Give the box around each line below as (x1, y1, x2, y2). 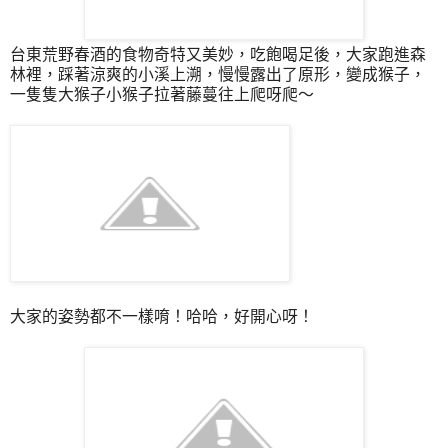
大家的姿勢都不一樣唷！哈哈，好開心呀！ (10, 308, 314, 326)
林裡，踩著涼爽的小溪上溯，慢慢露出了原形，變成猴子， (10, 66, 426, 84)
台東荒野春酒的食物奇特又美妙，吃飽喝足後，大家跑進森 (10, 46, 426, 64)
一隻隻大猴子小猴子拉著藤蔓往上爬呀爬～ (10, 86, 314, 104)
